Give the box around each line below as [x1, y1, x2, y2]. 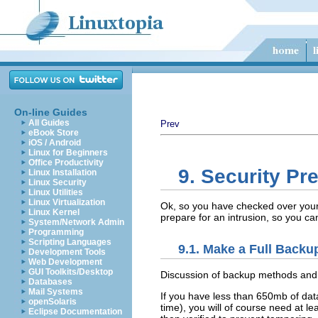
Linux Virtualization [28, 197, 105, 207]
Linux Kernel [28, 207, 79, 217]
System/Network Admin [28, 217, 124, 227]
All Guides [28, 118, 70, 128]
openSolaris [28, 297, 77, 307]
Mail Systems [28, 287, 83, 297]
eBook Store [28, 128, 79, 138]
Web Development [28, 257, 102, 267]
